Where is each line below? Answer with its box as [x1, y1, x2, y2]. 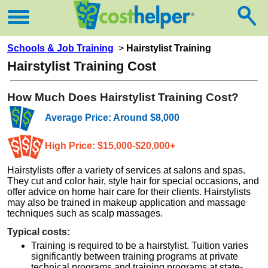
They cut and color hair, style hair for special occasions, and [7, 175, 259, 186]
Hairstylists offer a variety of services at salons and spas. [7, 165, 245, 175]
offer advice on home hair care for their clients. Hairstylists [7, 186, 251, 197]
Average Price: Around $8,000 [45, 112, 179, 123]
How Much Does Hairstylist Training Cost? [7, 90, 239, 103]
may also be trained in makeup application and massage [7, 197, 246, 208]
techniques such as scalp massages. [7, 208, 163, 218]
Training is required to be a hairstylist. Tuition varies [31, 240, 248, 251]
